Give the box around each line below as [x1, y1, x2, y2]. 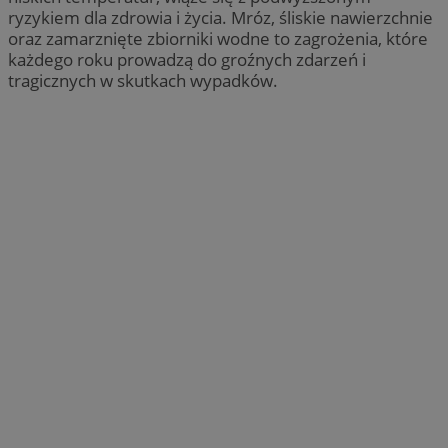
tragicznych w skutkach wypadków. [8, 68, 278, 92]
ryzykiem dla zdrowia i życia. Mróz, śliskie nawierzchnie [8, 5, 433, 29]
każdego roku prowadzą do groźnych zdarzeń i [8, 47, 366, 71]
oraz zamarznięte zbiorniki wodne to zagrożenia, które [8, 26, 428, 50]
